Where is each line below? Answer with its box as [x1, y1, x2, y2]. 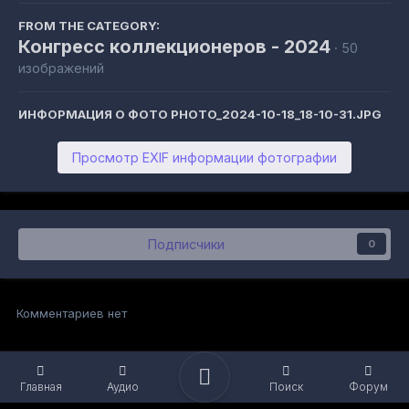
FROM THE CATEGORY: [18, 17, 160, 33]
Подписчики [148, 236, 225, 252]
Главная [19, 379, 62, 393]
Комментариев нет [16, 305, 127, 320]
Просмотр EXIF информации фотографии [72, 149, 337, 165]
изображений [18, 59, 104, 76]
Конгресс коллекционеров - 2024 [18, 35, 330, 58]
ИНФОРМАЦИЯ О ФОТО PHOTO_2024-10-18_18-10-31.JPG [18, 106, 382, 121]
